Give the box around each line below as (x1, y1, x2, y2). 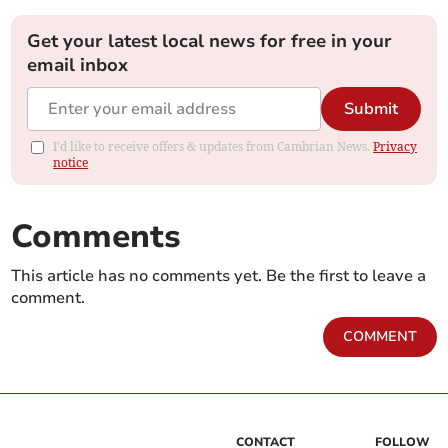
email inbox (27, 53, 129, 78)
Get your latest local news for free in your (27, 29, 393, 54)
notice (53, 155, 89, 171)
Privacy (373, 139, 418, 155)
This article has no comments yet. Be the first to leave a (11, 265, 427, 288)
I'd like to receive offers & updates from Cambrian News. (53, 139, 374, 155)
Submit (343, 98, 398, 121)
